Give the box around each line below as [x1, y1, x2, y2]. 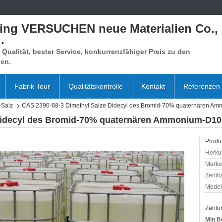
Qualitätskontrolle [68, 82, 123, 90]
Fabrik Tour [14, 82, 50, 90]
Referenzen [183, 82, 220, 90]
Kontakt [141, 82, 165, 90]
